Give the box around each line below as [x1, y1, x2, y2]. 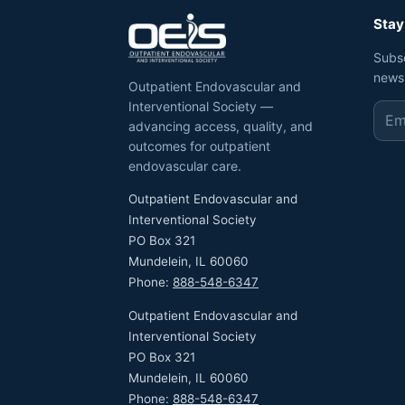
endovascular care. [128, 157, 241, 174]
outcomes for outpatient [128, 137, 270, 154]
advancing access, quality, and [128, 118, 313, 134]
